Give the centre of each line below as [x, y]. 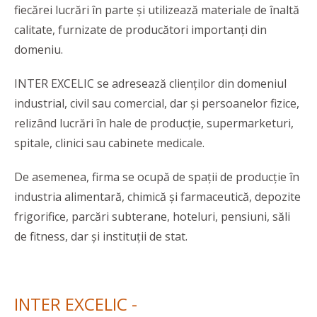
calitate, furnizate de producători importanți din [140, 30]
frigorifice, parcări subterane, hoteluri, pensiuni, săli [152, 217]
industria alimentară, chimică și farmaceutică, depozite [157, 197]
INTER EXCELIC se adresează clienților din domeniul [150, 84]
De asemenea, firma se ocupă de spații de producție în [157, 177]
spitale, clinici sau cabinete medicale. [109, 143]
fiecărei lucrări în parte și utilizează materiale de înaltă [157, 10]
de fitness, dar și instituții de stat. [101, 237]
